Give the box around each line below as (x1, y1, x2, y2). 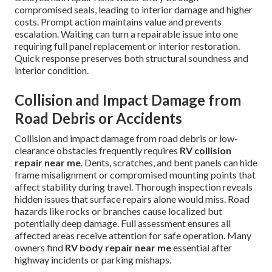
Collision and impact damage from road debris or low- (15, 132, 238, 144)
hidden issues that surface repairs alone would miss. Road (15, 193, 250, 205)
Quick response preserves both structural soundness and (15, 52, 248, 64)
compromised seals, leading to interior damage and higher (15, 4, 253, 16)
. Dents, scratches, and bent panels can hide (81, 157, 257, 169)
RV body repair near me (65, 242, 171, 254)
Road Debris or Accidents (15, 109, 182, 127)
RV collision (180, 144, 231, 157)
